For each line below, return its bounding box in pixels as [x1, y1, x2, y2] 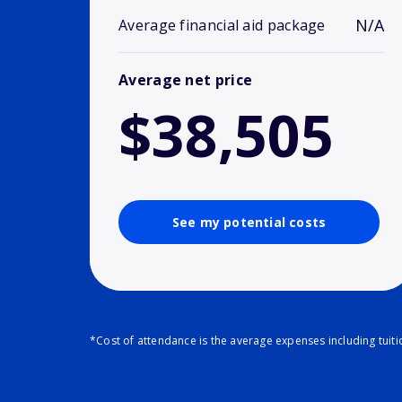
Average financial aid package [118, 15, 326, 36]
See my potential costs [171, 214, 327, 232]
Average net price [118, 70, 253, 91]
